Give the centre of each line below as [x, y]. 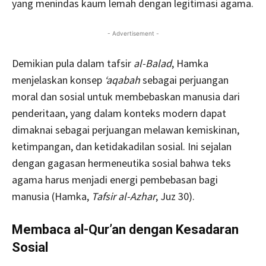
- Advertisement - [133, 33]
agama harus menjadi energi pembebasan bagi [115, 180]
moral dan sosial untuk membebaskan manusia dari [126, 96]
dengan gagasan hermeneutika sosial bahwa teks [121, 163]
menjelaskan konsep [58, 80]
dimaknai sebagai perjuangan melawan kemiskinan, [126, 130]
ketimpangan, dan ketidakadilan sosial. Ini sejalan [122, 146]
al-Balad [153, 63]
